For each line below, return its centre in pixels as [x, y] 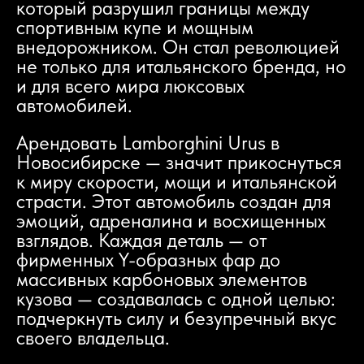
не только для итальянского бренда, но [181, 66]
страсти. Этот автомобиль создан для [174, 201]
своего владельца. [93, 338]
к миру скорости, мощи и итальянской [177, 182]
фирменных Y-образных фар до [148, 260]
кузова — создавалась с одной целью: [176, 299]
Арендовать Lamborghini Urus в [148, 143]
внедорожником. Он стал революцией [178, 47]
